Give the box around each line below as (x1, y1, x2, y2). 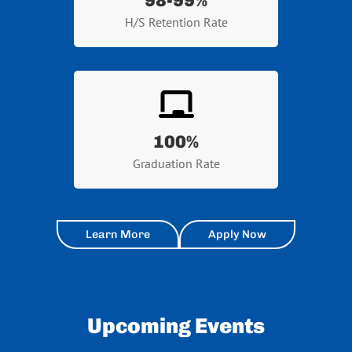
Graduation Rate (132, 155, 220, 171)
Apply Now (208, 226, 266, 241)
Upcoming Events (87, 312, 265, 339)
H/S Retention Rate (124, 13, 228, 30)
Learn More (86, 226, 150, 241)
